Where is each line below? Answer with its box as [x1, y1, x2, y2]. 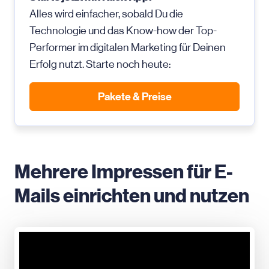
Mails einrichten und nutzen [14, 184, 249, 207]
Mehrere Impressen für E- [14, 160, 233, 183]
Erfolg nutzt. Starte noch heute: [29, 58, 171, 70]
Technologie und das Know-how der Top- [29, 25, 217, 37]
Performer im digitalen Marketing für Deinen [29, 41, 226, 53]
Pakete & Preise [97, 90, 172, 103]
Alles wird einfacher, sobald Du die [29, 8, 183, 20]
